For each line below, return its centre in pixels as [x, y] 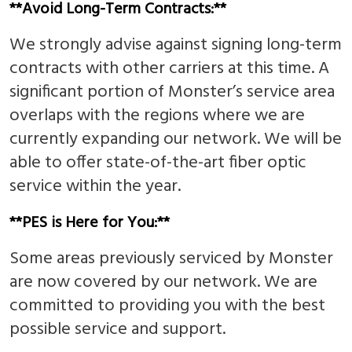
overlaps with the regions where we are [157, 115]
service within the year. [95, 186]
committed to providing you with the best [167, 306]
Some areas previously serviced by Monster [171, 258]
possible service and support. [117, 329]
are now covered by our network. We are [163, 282]
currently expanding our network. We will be [176, 139]
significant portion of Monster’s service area [172, 92]
